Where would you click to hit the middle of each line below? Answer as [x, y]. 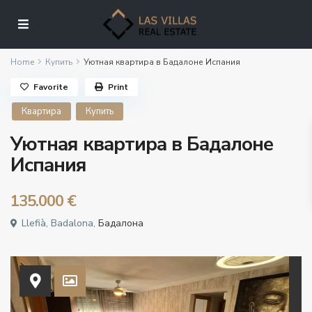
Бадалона [121, 224]
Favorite [51, 87]
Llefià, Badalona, [59, 224]
